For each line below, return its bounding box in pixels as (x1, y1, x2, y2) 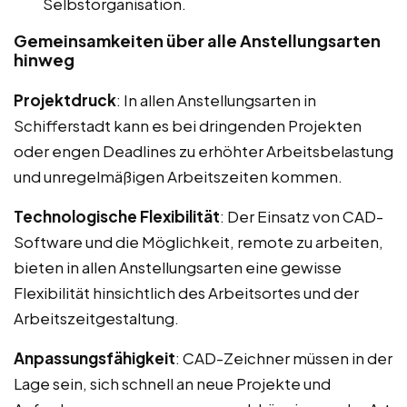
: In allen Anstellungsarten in (116, 90, 316, 111)
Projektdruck (14, 90, 116, 111)
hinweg (14, 49, 74, 71)
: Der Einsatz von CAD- (220, 206, 383, 227)
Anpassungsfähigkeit (14, 348, 175, 369)
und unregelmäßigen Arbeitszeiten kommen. (14, 166, 342, 187)
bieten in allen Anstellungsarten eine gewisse (14, 257, 342, 278)
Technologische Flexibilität (14, 206, 220, 227)
